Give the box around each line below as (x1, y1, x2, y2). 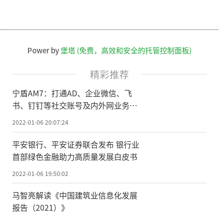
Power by (27, 44, 61, 55)
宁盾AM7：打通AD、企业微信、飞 (12, 87, 132, 99)
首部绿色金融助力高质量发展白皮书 (12, 150, 137, 162)
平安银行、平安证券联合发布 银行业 (12, 138, 139, 150)
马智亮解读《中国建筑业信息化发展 (12, 189, 137, 201)
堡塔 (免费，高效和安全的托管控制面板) (61, 44, 192, 55)
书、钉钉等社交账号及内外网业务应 (12, 99, 137, 111)
